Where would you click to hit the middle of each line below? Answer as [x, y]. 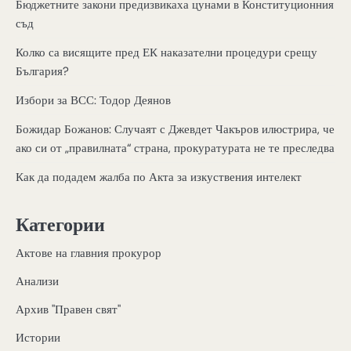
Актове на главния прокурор [89, 253]
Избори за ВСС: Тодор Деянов [93, 100]
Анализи [37, 282]
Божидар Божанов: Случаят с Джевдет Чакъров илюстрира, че [175, 129]
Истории [38, 338]
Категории [60, 225]
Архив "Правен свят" [68, 310]
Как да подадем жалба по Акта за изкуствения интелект [159, 177]
